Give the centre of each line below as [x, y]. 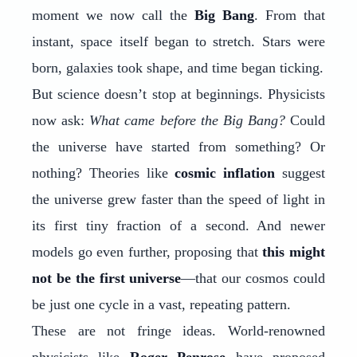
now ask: [61, 120]
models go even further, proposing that [147, 252]
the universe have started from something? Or [178, 147]
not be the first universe [107, 278]
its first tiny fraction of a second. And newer [178, 226]
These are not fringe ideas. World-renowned [178, 331]
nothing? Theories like [104, 173]
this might [294, 252]
